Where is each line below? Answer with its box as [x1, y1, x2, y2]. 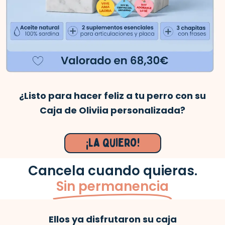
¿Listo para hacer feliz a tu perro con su [19, 89, 206, 102]
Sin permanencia [56, 177, 169, 196]
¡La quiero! [85, 135, 140, 151]
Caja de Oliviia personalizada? [40, 103, 185, 117]
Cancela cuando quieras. [28, 162, 197, 180]
